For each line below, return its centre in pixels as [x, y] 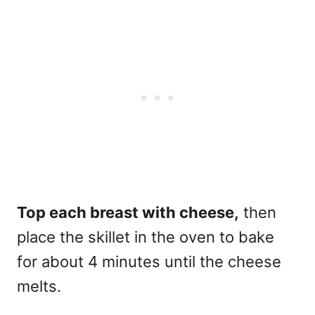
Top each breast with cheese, [128, 212]
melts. [41, 286]
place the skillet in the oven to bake [146, 237]
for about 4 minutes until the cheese [149, 261]
